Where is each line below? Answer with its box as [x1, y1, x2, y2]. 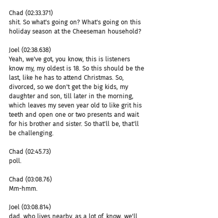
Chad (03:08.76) [9, 175, 52, 183]
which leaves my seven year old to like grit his [9, 101, 144, 109]
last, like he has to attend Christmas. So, [9, 73, 126, 81]
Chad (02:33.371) [9, 9, 53, 17]
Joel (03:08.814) [9, 203, 51, 211]
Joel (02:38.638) [9, 46, 51, 54]
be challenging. [9, 129, 54, 137]
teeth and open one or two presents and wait [9, 110, 141, 118]
